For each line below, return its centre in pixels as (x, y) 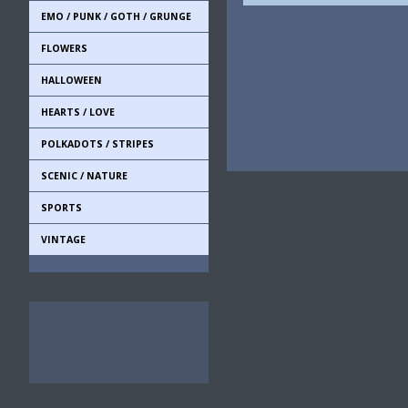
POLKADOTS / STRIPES (97, 144)
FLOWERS (64, 48)
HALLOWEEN (71, 80)
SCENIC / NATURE (84, 176)
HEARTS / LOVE (78, 112)
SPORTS (61, 208)
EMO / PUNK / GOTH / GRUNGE (116, 16)
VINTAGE (63, 240)
